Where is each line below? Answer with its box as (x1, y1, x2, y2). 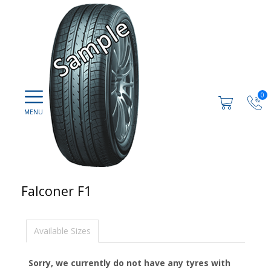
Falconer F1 (21, 182, 91, 200)
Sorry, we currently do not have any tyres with (28, 257, 230, 269)
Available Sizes (34, 225, 91, 237)
